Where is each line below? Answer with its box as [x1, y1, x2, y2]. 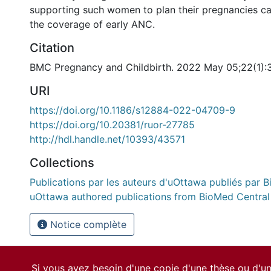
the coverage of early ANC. [30, 18, 155, 30]
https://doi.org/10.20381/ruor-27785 [30, 119, 195, 131]
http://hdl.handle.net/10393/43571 [30, 133, 185, 145]
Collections [30, 155, 94, 170]
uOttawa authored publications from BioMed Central [30, 191, 270, 203]
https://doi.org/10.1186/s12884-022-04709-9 [30, 104, 235, 116]
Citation [30, 41, 74, 55]
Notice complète [47, 218, 126, 230]
